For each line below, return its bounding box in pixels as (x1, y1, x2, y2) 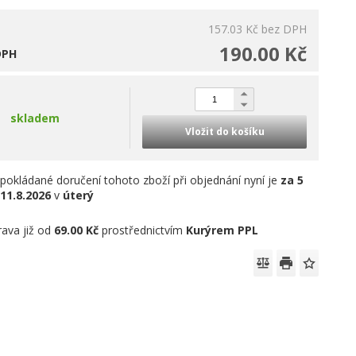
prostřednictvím (99, 222, 187, 238)
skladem (10, 110, 60, 126)
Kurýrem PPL (186, 222, 259, 238)
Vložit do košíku (184, 125, 265, 138)
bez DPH (261, 21, 307, 37)
